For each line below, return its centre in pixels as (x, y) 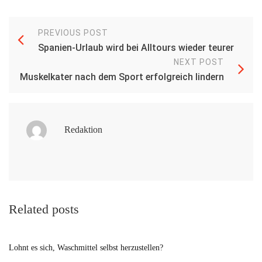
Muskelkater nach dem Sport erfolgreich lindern (122, 77)
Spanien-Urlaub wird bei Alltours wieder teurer (136, 47)
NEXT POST (199, 62)
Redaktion (83, 129)
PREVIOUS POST (73, 32)
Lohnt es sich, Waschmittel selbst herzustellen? (86, 247)
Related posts (44, 209)
